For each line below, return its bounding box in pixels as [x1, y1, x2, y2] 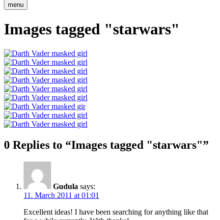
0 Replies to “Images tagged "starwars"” [4, 138, 209, 151]
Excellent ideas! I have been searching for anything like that [24, 207, 208, 216]
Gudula [53, 182, 78, 191]
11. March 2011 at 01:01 [24, 191, 99, 199]
